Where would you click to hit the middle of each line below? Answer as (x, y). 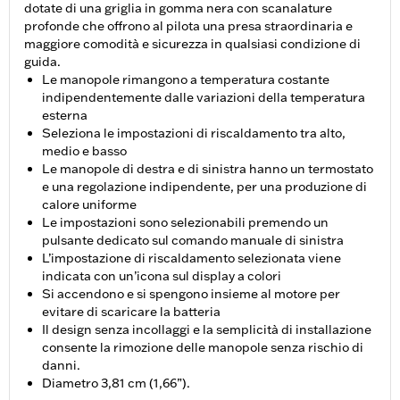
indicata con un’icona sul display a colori (162, 276)
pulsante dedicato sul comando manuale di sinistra (193, 241)
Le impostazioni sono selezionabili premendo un (185, 223)
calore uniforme (89, 205)
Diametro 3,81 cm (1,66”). (116, 383)
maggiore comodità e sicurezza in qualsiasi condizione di (192, 44)
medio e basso (84, 151)
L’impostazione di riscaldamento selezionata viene (192, 258)
